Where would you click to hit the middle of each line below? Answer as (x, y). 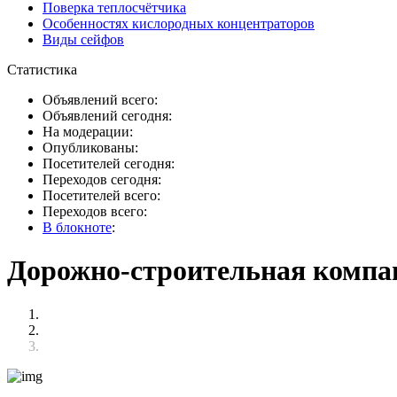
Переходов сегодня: (102, 179)
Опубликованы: (90, 148)
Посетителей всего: (101, 195)
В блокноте (77, 227)
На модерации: (88, 132)
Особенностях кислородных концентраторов (179, 23)
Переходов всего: (95, 211)
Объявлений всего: (100, 100)
